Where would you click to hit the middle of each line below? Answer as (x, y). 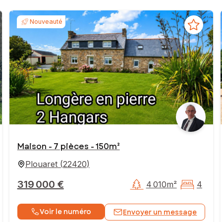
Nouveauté (46, 22)
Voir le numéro (65, 212)
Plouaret (41, 164)
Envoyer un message (160, 212)
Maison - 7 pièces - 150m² (68, 147)
